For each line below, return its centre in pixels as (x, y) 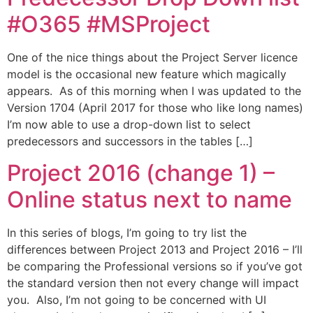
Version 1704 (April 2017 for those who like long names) (155, 108)
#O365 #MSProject (109, 24)
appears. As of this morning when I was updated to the (154, 91)
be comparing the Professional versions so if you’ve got (155, 266)
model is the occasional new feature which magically (147, 74)
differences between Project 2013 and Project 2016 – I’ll (155, 249)
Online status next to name (150, 199)
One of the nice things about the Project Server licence (152, 58)
